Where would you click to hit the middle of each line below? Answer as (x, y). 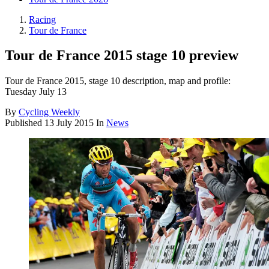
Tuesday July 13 (36, 92)
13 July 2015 (69, 123)
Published (25, 123)
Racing (42, 19)
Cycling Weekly (49, 112)
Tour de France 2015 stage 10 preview (122, 56)
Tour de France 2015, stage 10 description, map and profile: (118, 81)
